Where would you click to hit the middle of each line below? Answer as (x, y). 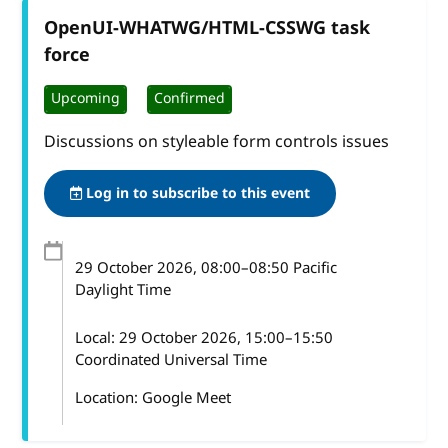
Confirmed (190, 99)
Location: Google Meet (153, 397)
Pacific (313, 267)
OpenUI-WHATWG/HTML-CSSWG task (207, 27)
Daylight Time (123, 289)
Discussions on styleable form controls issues (217, 141)
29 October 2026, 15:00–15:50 (226, 337)
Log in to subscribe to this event (196, 193)
